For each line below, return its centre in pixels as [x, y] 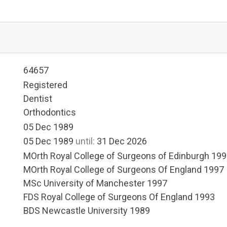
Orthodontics [50, 112]
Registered [45, 85]
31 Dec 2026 [121, 141]
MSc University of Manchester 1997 [95, 183]
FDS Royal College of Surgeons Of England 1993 [119, 197]
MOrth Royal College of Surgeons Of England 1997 [124, 169]
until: [85, 141]
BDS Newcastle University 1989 [87, 211]
